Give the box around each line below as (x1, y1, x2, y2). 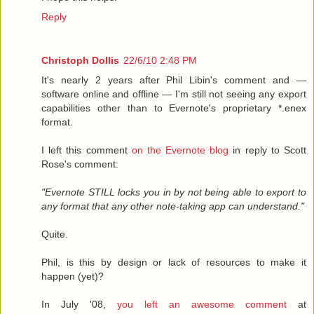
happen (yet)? (41, 271, 104, 282)
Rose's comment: (41, 158, 118, 170)
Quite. (41, 228, 68, 240)
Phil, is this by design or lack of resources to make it (41, 257, 306, 268)
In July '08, (41, 299, 117, 310)
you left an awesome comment (117, 299, 287, 310)
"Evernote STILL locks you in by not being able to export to (41, 186, 306, 198)
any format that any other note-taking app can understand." (41, 200, 304, 212)
